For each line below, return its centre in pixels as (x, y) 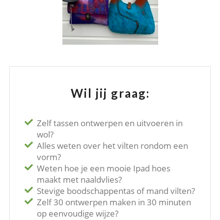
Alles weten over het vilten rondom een (112, 145)
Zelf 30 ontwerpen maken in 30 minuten (114, 202)
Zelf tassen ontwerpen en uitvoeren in (110, 123)
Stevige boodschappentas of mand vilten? (116, 191)
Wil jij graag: (110, 93)
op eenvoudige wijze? (77, 213)
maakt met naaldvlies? (79, 179)
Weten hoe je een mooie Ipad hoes (103, 168)
